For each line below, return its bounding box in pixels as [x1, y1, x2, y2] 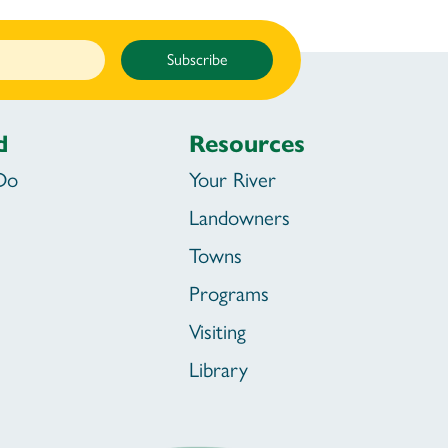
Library [189, 357, 249, 383]
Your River [189, 167, 277, 193]
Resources [189, 129, 306, 160]
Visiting [189, 319, 247, 345]
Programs [189, 281, 270, 307]
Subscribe [166, 50, 227, 70]
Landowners [189, 205, 291, 231]
